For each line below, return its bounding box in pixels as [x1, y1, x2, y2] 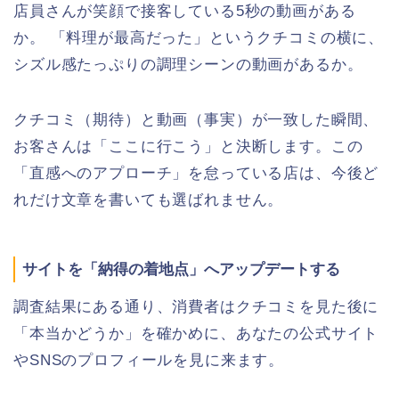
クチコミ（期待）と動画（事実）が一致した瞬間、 [13, 111, 379, 129]
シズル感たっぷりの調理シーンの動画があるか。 [13, 56, 363, 74]
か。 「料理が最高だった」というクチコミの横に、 [13, 29, 385, 47]
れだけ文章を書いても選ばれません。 [13, 191, 284, 209]
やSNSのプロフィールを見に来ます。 [13, 351, 285, 369]
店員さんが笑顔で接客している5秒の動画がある [13, 3, 356, 20]
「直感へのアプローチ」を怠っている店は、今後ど [13, 165, 379, 183]
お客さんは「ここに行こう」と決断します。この [13, 138, 363, 156]
